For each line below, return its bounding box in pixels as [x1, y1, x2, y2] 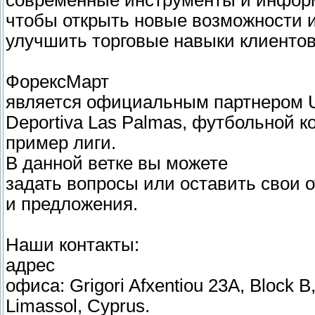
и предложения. [6, 194, 138, 214]
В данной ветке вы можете [6, 153, 228, 174]
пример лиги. [6, 133, 116, 153]
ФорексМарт [6, 72, 109, 92]
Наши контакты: [6, 235, 139, 255]
